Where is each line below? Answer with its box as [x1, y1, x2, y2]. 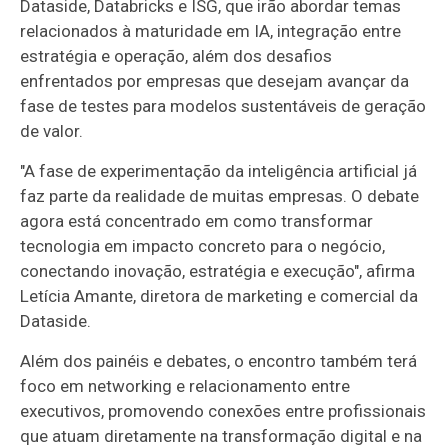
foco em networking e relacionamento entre [20, 375, 351, 396]
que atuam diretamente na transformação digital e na [20, 425, 423, 446]
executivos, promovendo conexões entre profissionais [20, 400, 427, 421]
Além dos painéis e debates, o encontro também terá [20, 350, 418, 371]
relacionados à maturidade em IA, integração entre [20, 20, 402, 41]
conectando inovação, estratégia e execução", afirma [20, 260, 416, 281]
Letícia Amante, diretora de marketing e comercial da [20, 285, 419, 306]
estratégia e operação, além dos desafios [20, 45, 333, 66]
